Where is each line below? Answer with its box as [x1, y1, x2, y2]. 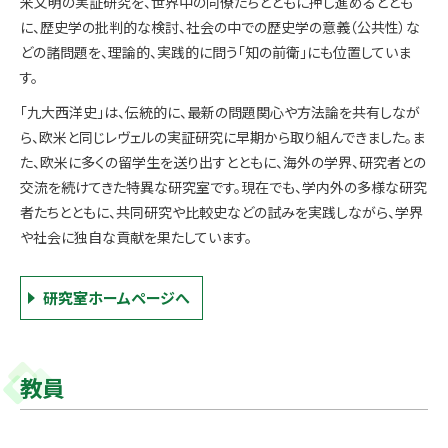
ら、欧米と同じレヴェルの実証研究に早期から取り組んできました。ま [20, 127, 425, 148]
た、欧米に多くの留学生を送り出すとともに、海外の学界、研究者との [20, 152, 426, 173]
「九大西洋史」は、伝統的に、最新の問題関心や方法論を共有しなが [20, 102, 420, 123]
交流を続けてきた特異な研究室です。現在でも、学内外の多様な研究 [20, 177, 427, 198]
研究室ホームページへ [43, 287, 191, 309]
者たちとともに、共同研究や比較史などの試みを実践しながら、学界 [20, 202, 423, 223]
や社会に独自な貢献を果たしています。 [20, 227, 252, 248]
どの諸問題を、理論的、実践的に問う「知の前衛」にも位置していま [20, 41, 411, 62]
